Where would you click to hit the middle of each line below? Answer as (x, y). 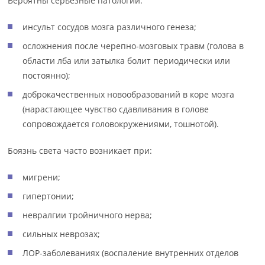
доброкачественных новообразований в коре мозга (129, 94)
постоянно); (47, 75)
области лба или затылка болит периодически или (127, 61)
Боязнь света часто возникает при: (80, 151)
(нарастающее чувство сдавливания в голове (116, 109)
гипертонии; (49, 196)
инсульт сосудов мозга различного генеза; (110, 27)
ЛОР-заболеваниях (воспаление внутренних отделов (131, 253)
